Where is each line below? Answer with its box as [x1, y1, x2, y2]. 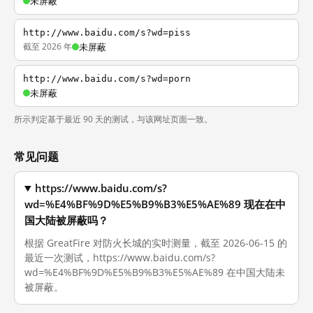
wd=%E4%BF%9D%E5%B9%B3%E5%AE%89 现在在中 [24, 198, 286, 211]
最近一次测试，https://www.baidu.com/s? [24, 251, 215, 264]
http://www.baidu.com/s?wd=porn [23, 73, 191, 84]
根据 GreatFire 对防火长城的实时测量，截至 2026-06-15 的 [24, 236, 287, 249]
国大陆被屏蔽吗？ [24, 214, 108, 227]
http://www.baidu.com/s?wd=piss [23, 27, 191, 38]
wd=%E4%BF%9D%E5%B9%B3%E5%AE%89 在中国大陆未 [24, 265, 285, 279]
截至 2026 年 [23, 41, 72, 52]
